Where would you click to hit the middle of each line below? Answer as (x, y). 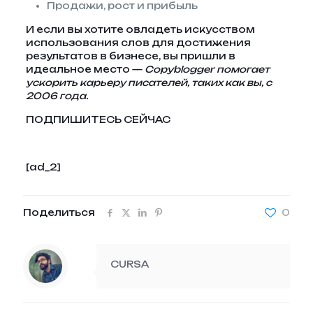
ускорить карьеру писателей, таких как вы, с (148, 82)
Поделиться (59, 212)
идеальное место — (85, 69)
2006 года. (57, 96)
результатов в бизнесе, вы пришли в (130, 56)
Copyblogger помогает (207, 69)
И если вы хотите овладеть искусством (140, 29)
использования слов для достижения (138, 43)
